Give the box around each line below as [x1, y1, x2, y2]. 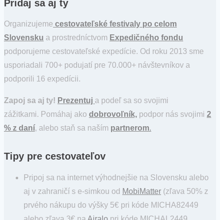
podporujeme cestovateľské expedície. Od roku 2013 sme [4, 47, 204, 56]
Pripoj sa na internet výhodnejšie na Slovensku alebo [24, 173, 209, 182]
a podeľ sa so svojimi [95, 96, 168, 105]
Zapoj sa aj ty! [4, 96, 55, 105]
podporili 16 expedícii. [4, 75, 81, 83]
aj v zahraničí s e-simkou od [24, 187, 122, 195]
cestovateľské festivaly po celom [53, 20, 177, 28]
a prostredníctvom [44, 33, 110, 42]
